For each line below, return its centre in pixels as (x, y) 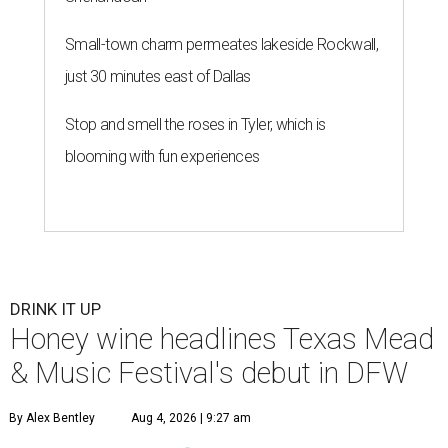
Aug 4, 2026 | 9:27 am (191, 417)
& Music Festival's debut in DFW (209, 372)
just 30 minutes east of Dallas (158, 76)
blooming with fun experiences (162, 156)
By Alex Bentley (52, 417)
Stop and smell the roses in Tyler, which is (195, 124)
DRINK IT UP (55, 308)
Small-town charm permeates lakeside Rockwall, (222, 44)
